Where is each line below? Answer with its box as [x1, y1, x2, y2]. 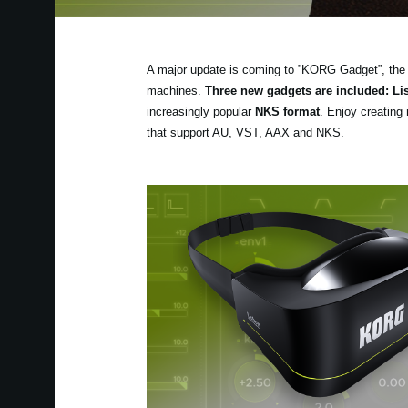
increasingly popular [146, 104, 255, 118]
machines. [146, 83, 205, 97]
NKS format [254, 104, 320, 118]
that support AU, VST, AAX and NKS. [146, 125, 344, 139]
